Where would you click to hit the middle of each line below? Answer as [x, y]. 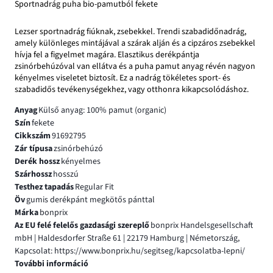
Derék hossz [37, 161]
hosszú [66, 174]
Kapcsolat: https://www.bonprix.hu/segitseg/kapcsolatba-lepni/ [130, 251]
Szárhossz [33, 174]
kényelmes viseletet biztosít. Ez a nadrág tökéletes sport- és [122, 78]
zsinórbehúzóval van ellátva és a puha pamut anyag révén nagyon [135, 66]
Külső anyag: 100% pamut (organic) [102, 110]
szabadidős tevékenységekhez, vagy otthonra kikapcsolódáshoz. [132, 89]
